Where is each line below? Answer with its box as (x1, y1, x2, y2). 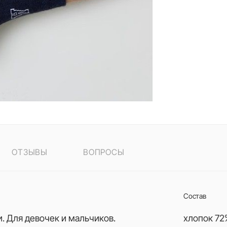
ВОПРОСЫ (83, 147, 125, 157)
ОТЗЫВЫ (12, 147, 48, 157)
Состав (183, 192, 207, 200)
